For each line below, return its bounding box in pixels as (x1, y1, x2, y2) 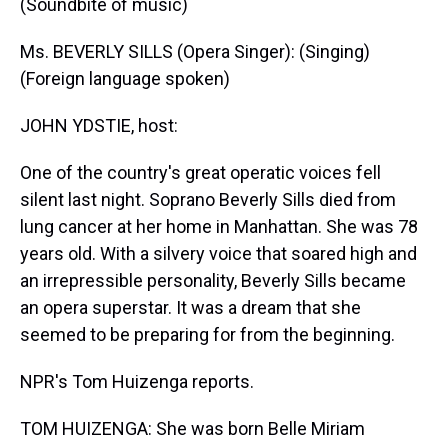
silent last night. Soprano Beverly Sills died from (20, 189, 396, 210)
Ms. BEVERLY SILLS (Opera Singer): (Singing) (20, 41, 370, 62)
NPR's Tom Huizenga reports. (20, 371, 254, 392)
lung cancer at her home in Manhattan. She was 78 (20, 216, 418, 237)
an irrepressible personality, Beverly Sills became (20, 270, 406, 291)
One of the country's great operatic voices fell (20, 162, 381, 183)
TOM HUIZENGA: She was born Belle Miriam (20, 418, 365, 439)
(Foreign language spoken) (20, 68, 230, 89)
